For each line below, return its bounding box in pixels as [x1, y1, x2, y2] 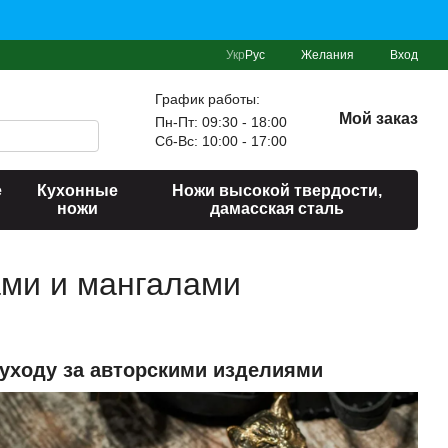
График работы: [154, 90, 260, 107]
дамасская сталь [209, 200, 344, 217]
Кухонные [36, 182, 118, 199]
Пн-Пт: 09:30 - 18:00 [154, 113, 287, 130]
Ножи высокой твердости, [171, 182, 382, 199]
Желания [301, 48, 354, 62]
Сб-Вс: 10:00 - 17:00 [154, 132, 287, 149]
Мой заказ [338, 110, 418, 127]
